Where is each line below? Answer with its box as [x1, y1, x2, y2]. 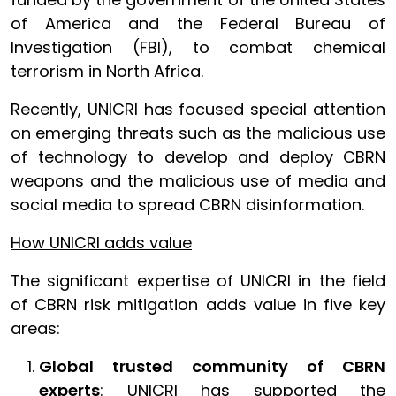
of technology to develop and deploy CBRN [11, 145, 385, 168]
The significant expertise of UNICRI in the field [11, 269, 385, 292]
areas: [11, 316, 60, 339]
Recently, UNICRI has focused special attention [11, 97, 385, 120]
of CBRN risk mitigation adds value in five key [11, 293, 385, 316]
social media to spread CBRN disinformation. [11, 193, 364, 216]
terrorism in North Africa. [11, 59, 203, 82]
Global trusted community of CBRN [39, 354, 385, 377]
